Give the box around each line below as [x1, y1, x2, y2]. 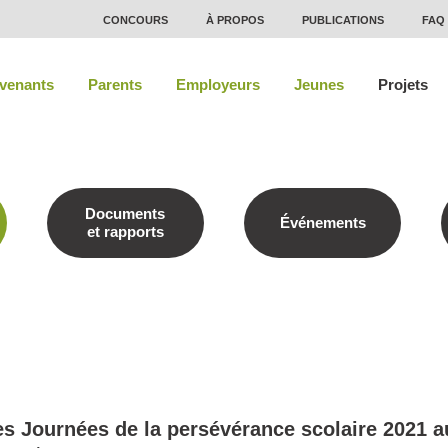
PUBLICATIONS [302, 14, 384, 26]
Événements [279, 214, 366, 231]
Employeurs [175, 76, 260, 93]
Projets [377, 76, 428, 93]
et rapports [86, 223, 164, 240]
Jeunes [293, 76, 344, 93]
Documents [85, 205, 166, 222]
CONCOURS [103, 14, 168, 26]
